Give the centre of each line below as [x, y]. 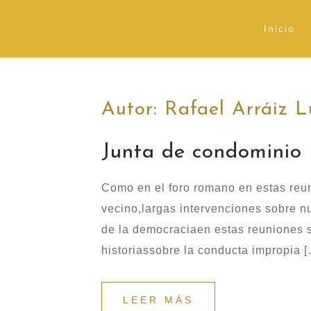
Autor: [133, 110]
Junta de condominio [202, 153]
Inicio [279, 28]
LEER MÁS [158, 300]
